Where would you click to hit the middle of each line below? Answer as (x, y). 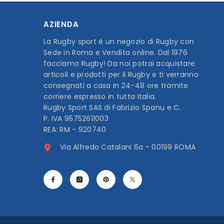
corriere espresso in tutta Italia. (100, 97)
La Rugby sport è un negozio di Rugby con (119, 42)
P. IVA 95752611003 (76, 119)
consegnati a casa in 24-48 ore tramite (116, 86)
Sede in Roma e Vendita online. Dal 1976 (115, 53)
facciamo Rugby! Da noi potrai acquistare (119, 64)
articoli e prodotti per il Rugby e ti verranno (121, 75)
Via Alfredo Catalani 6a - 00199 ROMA (128, 147)
